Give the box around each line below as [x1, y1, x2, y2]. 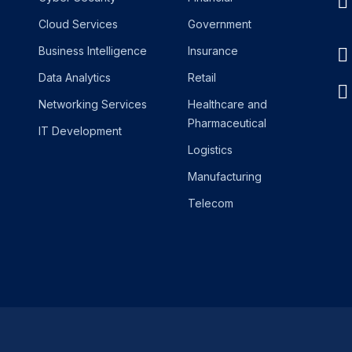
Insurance [188, 44, 238, 57]
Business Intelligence [38, 44, 147, 57]
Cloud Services [38, 17, 118, 31]
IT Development [38, 124, 122, 137]
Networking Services [38, 97, 147, 111]
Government [188, 17, 251, 31]
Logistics [188, 143, 233, 156]
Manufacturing [188, 170, 262, 183]
